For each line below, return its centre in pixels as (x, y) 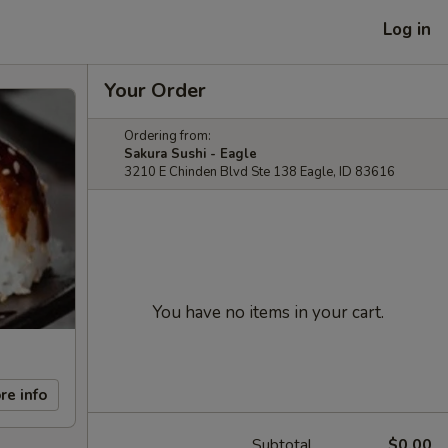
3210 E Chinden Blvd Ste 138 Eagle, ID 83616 (259, 172)
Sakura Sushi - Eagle (190, 154)
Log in (407, 29)
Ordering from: (167, 136)
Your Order (155, 90)
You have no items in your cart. (268, 312)
